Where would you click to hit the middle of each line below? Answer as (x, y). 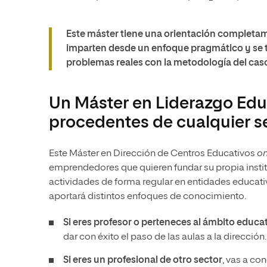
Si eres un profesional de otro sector (143, 260)
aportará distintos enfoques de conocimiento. (148, 197)
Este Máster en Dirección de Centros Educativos (153, 154)
